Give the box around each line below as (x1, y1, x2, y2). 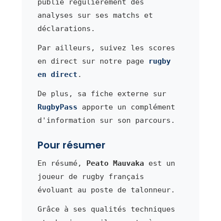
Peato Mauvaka (86, 158, 144, 168)
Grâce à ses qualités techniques (37, 204, 175, 214)
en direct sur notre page (37, 56, 148, 66)
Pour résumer (37, 138, 106, 152)
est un (144, 158, 175, 168)
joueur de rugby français (37, 172, 144, 181)
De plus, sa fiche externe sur (37, 89, 166, 98)
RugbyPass (37, 102, 77, 111)
